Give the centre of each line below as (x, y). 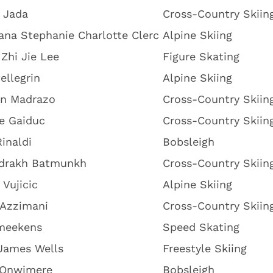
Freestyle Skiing (205, 248)
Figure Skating (201, 56)
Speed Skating (201, 227)
